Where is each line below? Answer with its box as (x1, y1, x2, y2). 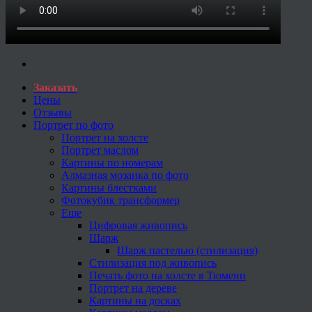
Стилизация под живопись (89, 256, 217, 269)
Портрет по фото (33, 118, 114, 131)
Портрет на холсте (61, 131, 148, 143)
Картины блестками (61, 181, 157, 194)
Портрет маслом (61, 143, 139, 156)
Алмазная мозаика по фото (61, 169, 189, 181)
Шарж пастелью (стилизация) (117, 244, 258, 256)
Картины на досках (89, 294, 181, 306)
